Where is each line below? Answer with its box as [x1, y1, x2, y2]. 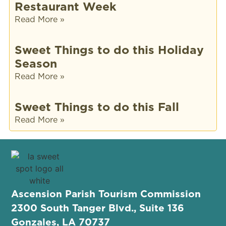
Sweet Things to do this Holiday [14, 41, 204, 58]
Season [14, 54, 57, 72]
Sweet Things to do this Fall [14, 98, 179, 115]
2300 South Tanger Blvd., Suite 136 [11, 201, 185, 215]
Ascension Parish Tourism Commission [11, 187, 201, 201]
